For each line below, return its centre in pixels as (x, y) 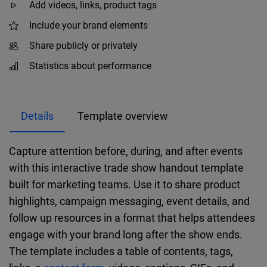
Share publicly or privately (83, 46)
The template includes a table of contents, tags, (121, 251)
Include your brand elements (89, 25)
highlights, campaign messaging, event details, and (129, 201)
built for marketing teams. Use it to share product (125, 184)
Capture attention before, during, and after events (126, 151)
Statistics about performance (90, 66)
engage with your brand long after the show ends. (126, 234)
